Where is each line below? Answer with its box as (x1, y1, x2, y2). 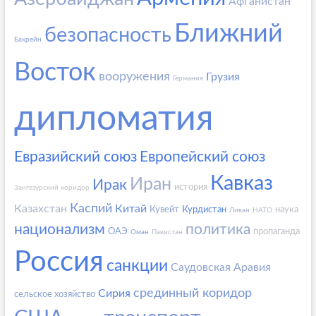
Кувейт (149, 205, 179, 214)
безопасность (44, 25, 171, 46)
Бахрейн (13, 35, 42, 43)
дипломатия (13, 101, 214, 137)
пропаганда (253, 226, 300, 236)
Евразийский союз (13, 149, 137, 164)
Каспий (69, 202, 112, 215)
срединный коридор (133, 286, 252, 300)
